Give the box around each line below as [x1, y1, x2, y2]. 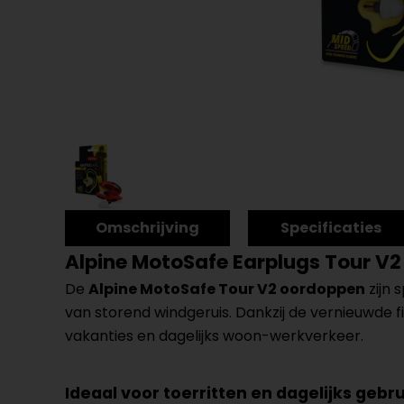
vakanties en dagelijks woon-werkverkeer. [65, 326, 363, 346]
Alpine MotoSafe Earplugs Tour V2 [65, 248, 401, 276]
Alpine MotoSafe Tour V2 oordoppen [88, 279, 365, 299]
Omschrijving [96, 217, 200, 238]
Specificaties [280, 217, 381, 238]
